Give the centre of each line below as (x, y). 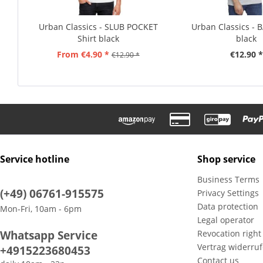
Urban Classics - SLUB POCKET (98, 27)
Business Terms (228, 179)
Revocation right (229, 233)
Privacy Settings (228, 193)
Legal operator (226, 220)
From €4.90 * (83, 55)
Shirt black (98, 39)
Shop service (226, 159)
